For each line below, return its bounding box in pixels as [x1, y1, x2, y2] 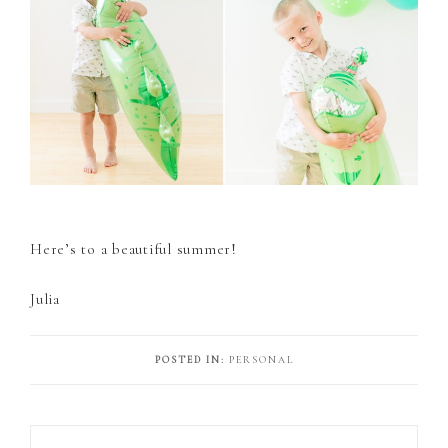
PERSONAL [228, 353, 294, 366]
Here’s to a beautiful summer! [30, 239, 237, 258]
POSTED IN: [154, 353, 229, 366]
